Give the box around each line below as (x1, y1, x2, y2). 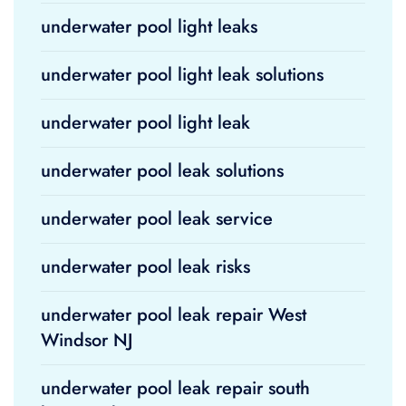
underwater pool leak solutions (41, 158, 284, 184)
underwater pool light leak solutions (41, 62, 324, 88)
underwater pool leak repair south (41, 375, 310, 401)
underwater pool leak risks (41, 254, 250, 280)
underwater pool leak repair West (41, 302, 306, 328)
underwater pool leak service (41, 206, 273, 232)
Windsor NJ (41, 327, 133, 353)
